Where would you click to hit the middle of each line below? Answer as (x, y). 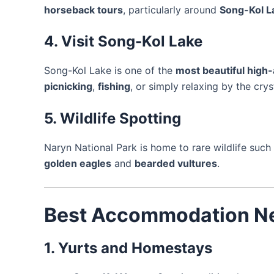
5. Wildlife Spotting (113, 118)
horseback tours (83, 9)
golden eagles (78, 163)
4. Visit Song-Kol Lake (123, 42)
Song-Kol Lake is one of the (110, 71)
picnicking (68, 87)
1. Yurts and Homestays (128, 248)
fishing (114, 87)
